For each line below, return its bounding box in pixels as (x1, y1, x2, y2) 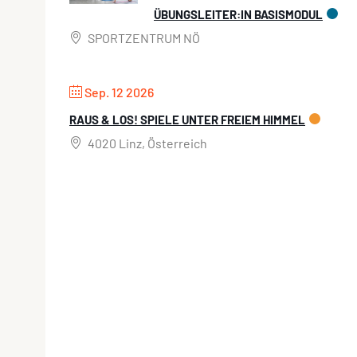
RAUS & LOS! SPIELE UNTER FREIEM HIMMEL (69, 112, 305, 127)
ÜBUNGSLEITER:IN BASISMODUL (154, 7, 323, 22)
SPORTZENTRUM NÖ (85, 30, 200, 46)
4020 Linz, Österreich (85, 135, 207, 151)
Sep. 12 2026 (84, 84, 154, 100)
